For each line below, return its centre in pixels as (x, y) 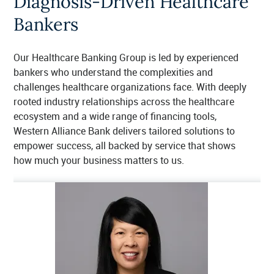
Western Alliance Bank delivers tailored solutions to (124, 131)
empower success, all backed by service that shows (124, 145)
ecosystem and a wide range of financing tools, (115, 116)
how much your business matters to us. (100, 160)
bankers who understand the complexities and (113, 72)
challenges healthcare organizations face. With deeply (130, 87)
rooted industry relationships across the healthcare (124, 101)
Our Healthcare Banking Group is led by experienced (126, 57)
